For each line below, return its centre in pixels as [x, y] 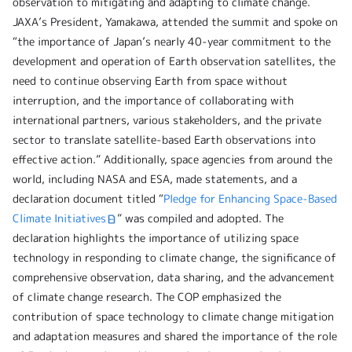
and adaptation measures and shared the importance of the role [175, 336]
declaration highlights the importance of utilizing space [156, 238]
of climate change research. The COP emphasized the [147, 297]
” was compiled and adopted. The [200, 218]
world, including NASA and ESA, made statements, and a [155, 179]
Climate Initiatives [59, 218]
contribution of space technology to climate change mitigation [173, 316]
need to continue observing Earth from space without [150, 81]
